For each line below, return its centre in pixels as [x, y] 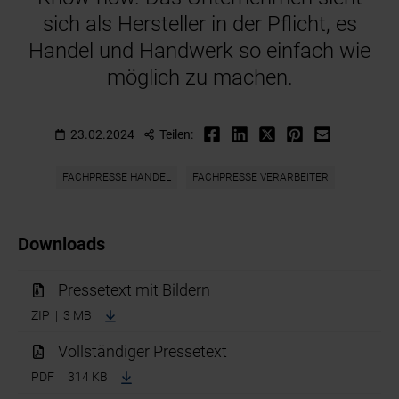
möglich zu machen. [199, 78]
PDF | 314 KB [71, 377]
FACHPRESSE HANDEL [116, 178]
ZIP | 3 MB [63, 316]
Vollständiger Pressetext [143, 352]
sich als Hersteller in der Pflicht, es [199, 24]
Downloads [62, 244]
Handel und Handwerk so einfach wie [199, 51]
